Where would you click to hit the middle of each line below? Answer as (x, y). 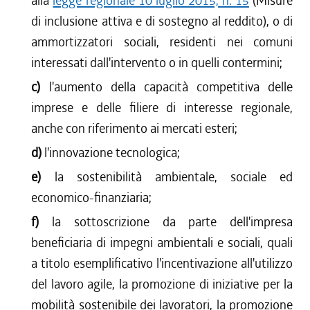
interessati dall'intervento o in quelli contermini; (157, 63)
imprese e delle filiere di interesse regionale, (162, 108)
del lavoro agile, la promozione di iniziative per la (162, 284)
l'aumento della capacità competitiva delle (171, 87)
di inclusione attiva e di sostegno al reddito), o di (162, 21)
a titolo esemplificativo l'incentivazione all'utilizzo (162, 263)
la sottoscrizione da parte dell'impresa (172, 222)
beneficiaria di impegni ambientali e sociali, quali (162, 243)
